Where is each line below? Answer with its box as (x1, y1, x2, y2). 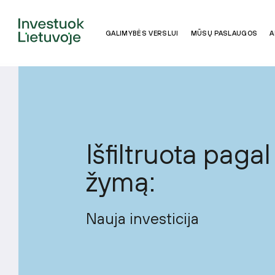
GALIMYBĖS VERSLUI (105, 29, 179, 37)
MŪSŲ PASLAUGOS (190, 29, 258, 37)
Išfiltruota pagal (85, 138, 271, 169)
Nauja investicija (85, 209, 199, 227)
